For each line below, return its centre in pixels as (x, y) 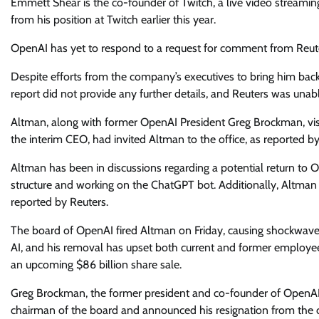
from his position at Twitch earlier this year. (113, 20)
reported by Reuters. (59, 202)
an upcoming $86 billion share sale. (96, 265)
